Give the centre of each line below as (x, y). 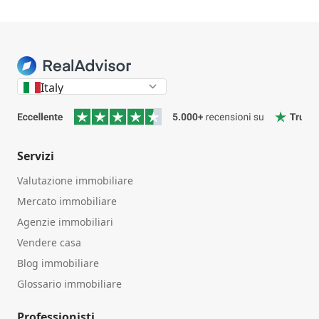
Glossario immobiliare (69, 283)
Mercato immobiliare (67, 201)
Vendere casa (49, 242)
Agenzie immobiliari (65, 221)
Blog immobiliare (58, 263)
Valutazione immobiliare (75, 180)
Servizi (36, 156)
